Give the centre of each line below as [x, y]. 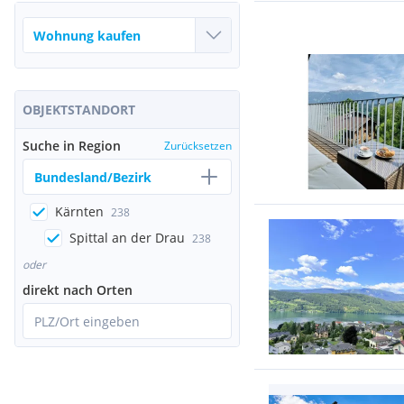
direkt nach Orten [78, 290]
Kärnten [79, 211]
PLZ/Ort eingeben [87, 321]
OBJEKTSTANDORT [79, 110]
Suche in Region [72, 146]
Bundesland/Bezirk [93, 177]
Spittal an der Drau [127, 238]
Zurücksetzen [198, 146]
